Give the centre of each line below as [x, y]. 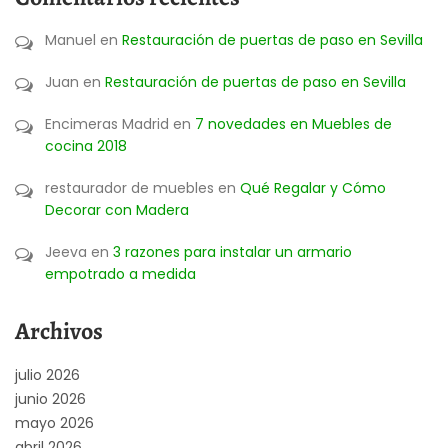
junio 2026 [50, 398]
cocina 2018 [86, 145]
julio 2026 [47, 374]
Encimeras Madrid [107, 123]
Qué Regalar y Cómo [313, 187]
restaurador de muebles [129, 187]
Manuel [70, 39]
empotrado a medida [120, 273]
